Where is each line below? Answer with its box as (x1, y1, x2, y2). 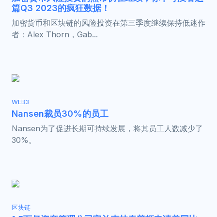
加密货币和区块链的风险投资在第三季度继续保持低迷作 (12, 18, 205, 28)
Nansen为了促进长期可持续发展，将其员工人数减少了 (12, 124, 203, 134)
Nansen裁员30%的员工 (12, 108, 108, 119)
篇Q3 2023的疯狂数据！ (12, 3, 110, 14)
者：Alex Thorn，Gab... (12, 30, 98, 40)
